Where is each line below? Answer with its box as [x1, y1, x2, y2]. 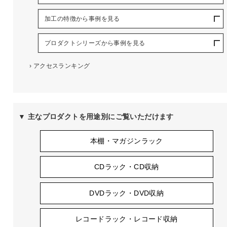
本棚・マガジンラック [90, 136, 163, 145]
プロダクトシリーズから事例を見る [44, 39, 145, 47]
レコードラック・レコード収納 [75, 215, 178, 223]
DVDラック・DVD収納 [89, 188, 164, 197]
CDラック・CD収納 [94, 163, 159, 171]
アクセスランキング [33, 62, 90, 69]
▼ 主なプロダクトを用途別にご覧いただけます [18, 112, 174, 121]
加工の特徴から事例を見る [44, 15, 120, 22]
